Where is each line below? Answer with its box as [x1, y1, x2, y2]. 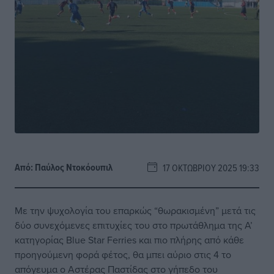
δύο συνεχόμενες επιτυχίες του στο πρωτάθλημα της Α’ [15, 218, 253, 232]
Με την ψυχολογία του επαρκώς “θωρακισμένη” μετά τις [15, 204, 256, 217]
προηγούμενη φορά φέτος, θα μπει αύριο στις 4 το [15, 248, 231, 261]
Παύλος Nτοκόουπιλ [35, 160, 113, 174]
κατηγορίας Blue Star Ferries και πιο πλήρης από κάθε [15, 233, 244, 246]
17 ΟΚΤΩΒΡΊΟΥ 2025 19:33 [157, 161, 259, 174]
